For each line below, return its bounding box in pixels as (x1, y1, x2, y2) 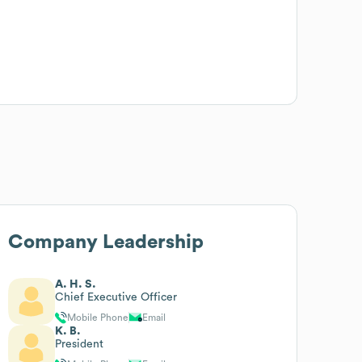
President (55, 338, 104, 350)
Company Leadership (8, 232, 204, 252)
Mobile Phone (67, 312, 129, 322)
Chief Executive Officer (55, 291, 178, 303)
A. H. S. (55, 278, 97, 290)
